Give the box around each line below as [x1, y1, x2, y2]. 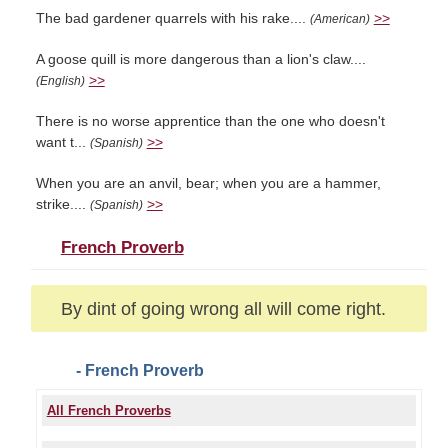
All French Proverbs [46, 403, 171, 418]
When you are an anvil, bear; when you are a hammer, [35, 176, 381, 191]
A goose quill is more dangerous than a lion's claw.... [35, 52, 366, 67]
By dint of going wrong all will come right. [60, 298, 386, 319]
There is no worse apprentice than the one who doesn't [35, 114, 385, 129]
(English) [35, 74, 85, 88]
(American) [309, 12, 370, 26]
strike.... [35, 197, 90, 212]
